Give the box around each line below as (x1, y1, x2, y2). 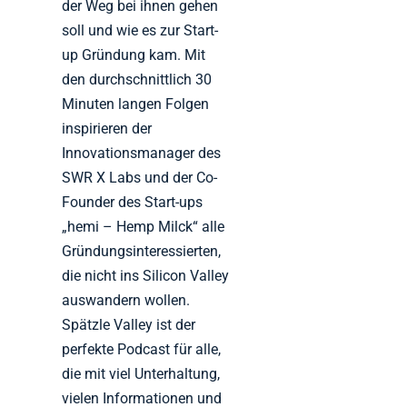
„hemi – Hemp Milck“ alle (62, 217, 225, 235)
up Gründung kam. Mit (62, 45, 206, 64)
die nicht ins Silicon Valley (62, 266, 230, 284)
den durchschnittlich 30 (62, 70, 213, 88)
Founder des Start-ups (62, 193, 203, 211)
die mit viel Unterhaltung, (62, 364, 221, 382)
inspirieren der (62, 119, 153, 137)
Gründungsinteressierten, (62, 242, 222, 260)
